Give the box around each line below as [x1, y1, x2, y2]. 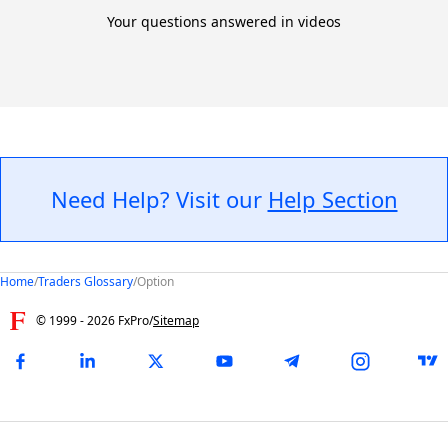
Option [137, 273, 174, 290]
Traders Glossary [38, 273, 133, 290]
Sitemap [153, 312, 199, 329]
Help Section [267, 184, 398, 214]
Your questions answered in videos [107, 12, 341, 31]
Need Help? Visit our [50, 184, 268, 214]
